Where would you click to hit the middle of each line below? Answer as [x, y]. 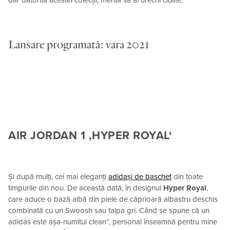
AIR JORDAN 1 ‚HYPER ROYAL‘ [90, 135]
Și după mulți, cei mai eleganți [58, 176]
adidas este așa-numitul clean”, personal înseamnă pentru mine [113, 222]
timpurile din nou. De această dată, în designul [86, 188]
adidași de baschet [140, 176]
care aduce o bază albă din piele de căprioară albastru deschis [113, 199]
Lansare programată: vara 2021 [79, 45]
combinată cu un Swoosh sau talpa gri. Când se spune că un [109, 210]
